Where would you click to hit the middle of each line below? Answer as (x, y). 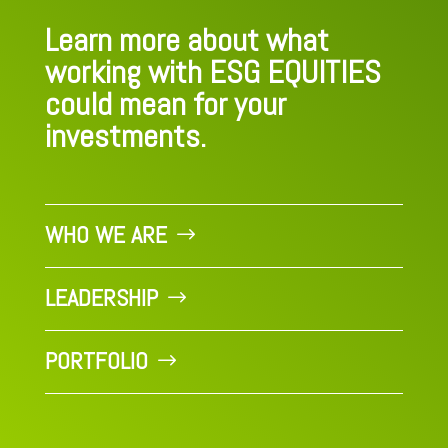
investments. (125, 136)
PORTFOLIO (96, 361)
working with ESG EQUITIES (212, 72)
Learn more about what (186, 40)
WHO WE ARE (105, 235)
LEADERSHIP (101, 298)
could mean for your (165, 104)
